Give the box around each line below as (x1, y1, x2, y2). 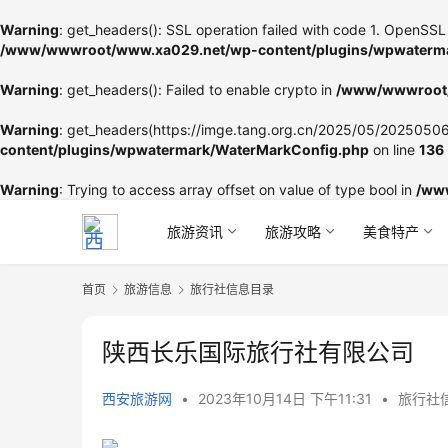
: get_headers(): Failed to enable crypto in (59, 81, 336, 98)
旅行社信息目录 (190, 282, 274, 297)
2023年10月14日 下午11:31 (198, 390, 376, 407)
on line (369, 141, 419, 158)
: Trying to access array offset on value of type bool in (59, 181, 416, 198)
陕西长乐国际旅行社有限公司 (102, 338, 414, 367)
